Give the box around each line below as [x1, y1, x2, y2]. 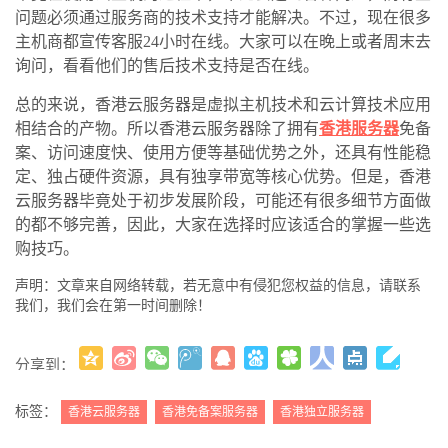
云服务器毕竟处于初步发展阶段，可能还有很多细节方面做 [15, 192, 431, 210]
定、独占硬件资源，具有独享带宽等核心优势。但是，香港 [15, 168, 431, 186]
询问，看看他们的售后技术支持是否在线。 [15, 57, 319, 75]
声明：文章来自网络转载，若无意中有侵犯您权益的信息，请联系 [15, 278, 421, 294]
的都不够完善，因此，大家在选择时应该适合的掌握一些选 [15, 216, 431, 234]
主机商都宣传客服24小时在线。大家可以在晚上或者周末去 [15, 33, 431, 51]
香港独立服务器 [280, 405, 364, 420]
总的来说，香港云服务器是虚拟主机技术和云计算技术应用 [15, 96, 431, 114]
